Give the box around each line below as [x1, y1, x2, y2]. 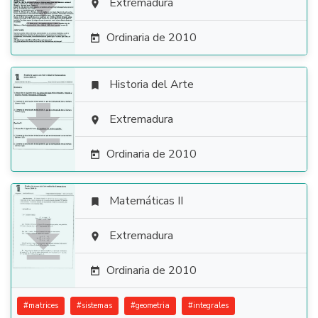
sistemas [82, 300, 112, 311]
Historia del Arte [109, 77, 194, 92]
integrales [193, 300, 229, 311]
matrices [28, 300, 58, 311]
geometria [136, 300, 170, 311]
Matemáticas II [109, 193, 183, 209]
